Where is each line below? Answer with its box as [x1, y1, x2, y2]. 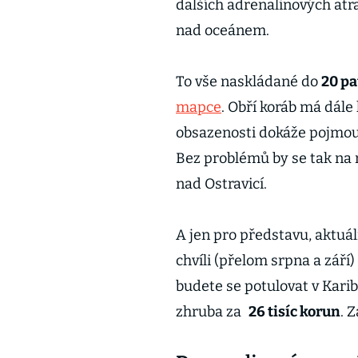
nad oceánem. [176, 22, 269, 39]
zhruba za [176, 303, 245, 320]
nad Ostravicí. [176, 175, 267, 193]
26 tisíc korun [248, 303, 340, 320]
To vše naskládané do [176, 73, 321, 90]
